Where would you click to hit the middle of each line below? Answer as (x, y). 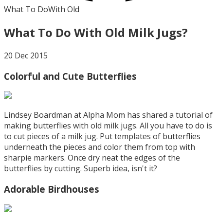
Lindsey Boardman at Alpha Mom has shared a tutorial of (108, 115)
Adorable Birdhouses (52, 189)
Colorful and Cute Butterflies (70, 76)
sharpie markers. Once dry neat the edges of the (92, 158)
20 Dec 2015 (26, 55)
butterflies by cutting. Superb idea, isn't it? (81, 169)
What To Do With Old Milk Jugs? (96, 32)
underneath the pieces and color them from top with (100, 147)
